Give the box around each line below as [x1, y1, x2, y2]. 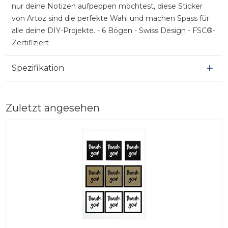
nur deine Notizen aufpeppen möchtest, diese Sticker [11, 1, 203, 11]
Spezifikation [11, 63, 64, 73]
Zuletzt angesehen [5, 101, 100, 114]
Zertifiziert [11, 38, 49, 47]
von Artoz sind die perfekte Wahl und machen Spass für [11, 13, 209, 23]
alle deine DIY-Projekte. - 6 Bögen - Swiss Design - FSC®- [11, 25, 215, 35]
